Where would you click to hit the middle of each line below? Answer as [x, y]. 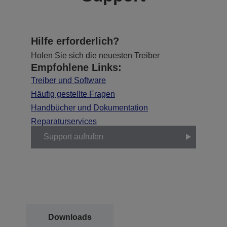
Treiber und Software [68, 80]
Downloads [70, 217]
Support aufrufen [73, 137]
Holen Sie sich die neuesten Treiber [95, 55]
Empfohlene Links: [76, 67]
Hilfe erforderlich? [75, 41]
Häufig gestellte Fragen [73, 94]
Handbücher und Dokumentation [89, 107]
